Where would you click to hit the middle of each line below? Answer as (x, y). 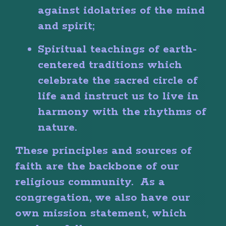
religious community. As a (90, 182)
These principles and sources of (103, 151)
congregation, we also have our (103, 197)
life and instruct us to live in (118, 96)
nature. (57, 127)
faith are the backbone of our (97, 166)
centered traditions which (110, 65)
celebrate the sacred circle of (118, 80)
